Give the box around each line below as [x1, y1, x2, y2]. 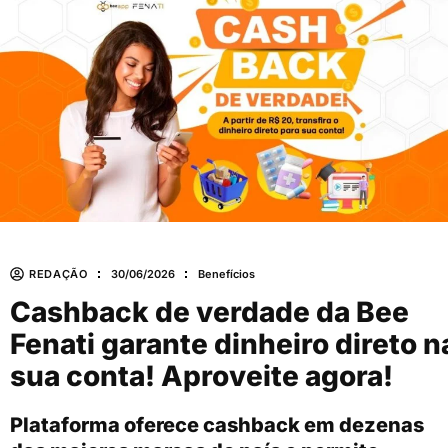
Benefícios [197, 266, 255, 281]
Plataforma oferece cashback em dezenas [10, 413, 424, 438]
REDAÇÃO [29, 266, 88, 281]
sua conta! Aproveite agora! [10, 359, 393, 394]
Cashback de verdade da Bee [10, 295, 409, 330]
